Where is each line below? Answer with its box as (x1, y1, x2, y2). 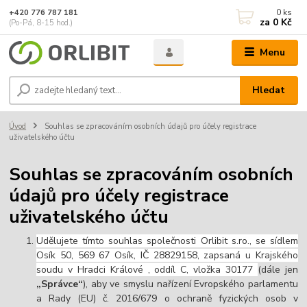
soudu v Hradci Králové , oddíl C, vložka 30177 (36, 263, 258, 277)
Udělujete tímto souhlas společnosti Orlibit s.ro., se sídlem (36, 234, 298, 248)
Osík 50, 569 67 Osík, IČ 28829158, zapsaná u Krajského (36, 249, 298, 262)
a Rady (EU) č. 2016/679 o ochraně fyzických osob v (36, 292, 298, 306)
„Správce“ (36, 278, 84, 291)
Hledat (252, 84, 286, 97)
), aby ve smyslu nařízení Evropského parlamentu (83, 278, 298, 291)
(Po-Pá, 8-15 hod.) (9, 17, 73, 28)
